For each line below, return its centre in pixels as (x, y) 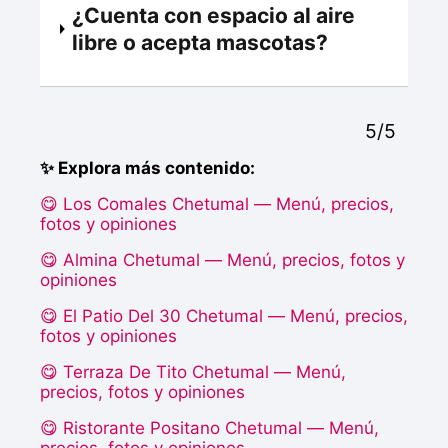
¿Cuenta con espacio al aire (213, 16)
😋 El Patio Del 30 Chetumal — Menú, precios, (224, 316)
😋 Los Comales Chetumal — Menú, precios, (217, 204)
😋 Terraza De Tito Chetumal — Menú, (193, 372)
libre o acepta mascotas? (199, 43)
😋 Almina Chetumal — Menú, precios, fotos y (222, 260)
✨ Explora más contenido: (147, 168)
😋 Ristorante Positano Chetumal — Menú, (209, 428)
